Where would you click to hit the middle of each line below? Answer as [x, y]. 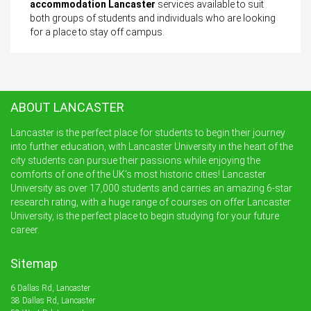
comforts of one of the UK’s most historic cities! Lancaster [138, 174]
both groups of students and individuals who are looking [153, 18]
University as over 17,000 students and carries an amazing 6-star [151, 188]
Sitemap [34, 263]
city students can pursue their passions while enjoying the [135, 160]
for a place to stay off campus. [97, 32]
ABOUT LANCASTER [67, 107]
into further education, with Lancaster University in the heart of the [152, 146]
